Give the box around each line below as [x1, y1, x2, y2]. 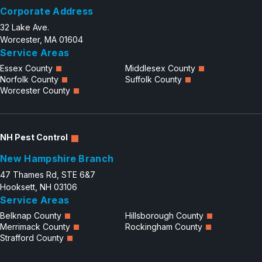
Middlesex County [125, 63, 195, 74]
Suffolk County [125, 74, 182, 85]
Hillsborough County [125, 211, 204, 221]
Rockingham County [125, 222, 202, 232]
